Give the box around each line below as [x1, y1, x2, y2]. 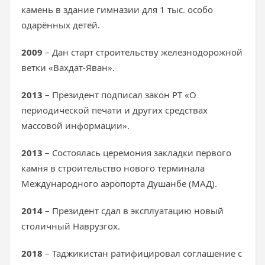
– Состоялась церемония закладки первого [45, 147, 231, 159]
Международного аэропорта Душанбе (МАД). [21, 177, 219, 189]
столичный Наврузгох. [21, 220, 120, 232]
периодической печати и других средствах [21, 104, 208, 116]
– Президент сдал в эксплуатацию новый [43, 205, 224, 216]
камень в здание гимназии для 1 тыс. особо [21, 4, 213, 15]
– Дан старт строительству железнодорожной [43, 46, 243, 58]
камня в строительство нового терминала [21, 162, 205, 174]
